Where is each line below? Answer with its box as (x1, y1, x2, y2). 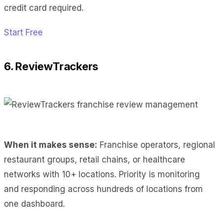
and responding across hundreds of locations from (4, 184, 203, 194)
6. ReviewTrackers (4, 59, 99, 73)
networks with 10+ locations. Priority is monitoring (4, 169, 200, 179)
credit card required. (4, 2, 83, 13)
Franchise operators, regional (97, 139, 215, 150)
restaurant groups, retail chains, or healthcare (4, 154, 185, 165)
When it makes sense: (4, 139, 97, 150)
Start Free (4, 27, 43, 37)
